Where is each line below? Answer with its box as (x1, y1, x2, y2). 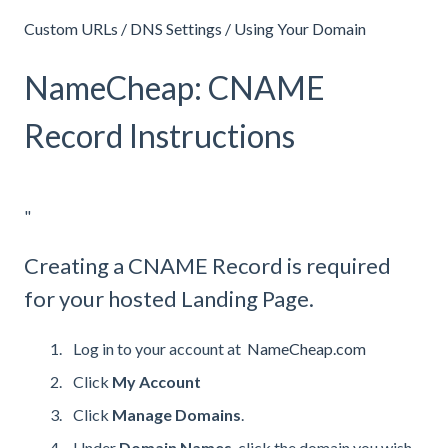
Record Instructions (24, 116, 295, 156)
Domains (175, 405, 241, 425)
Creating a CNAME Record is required (24, 252, 391, 280)
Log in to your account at (73, 338, 247, 358)
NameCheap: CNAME (24, 68, 325, 108)
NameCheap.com (247, 338, 366, 358)
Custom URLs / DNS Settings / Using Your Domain (24, 19, 366, 39)
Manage (112, 405, 172, 425)
